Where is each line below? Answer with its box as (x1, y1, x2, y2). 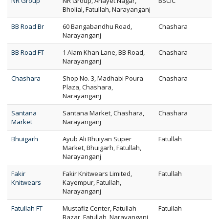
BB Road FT (11, 48, 44, 57)
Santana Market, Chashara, (63, 109, 144, 117)
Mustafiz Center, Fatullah (63, 204, 136, 213)
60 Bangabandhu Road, (63, 22, 132, 31)
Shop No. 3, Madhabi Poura (63, 74, 143, 83)
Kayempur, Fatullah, (63, 178, 121, 187)
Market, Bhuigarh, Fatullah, (63, 143, 141, 152)
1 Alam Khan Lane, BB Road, (63, 48, 145, 57)
